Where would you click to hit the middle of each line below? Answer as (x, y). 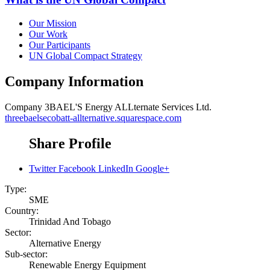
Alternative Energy (65, 243)
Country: (22, 211)
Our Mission (53, 23)
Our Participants (60, 45)
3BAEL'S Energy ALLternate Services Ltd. (128, 107)
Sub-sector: (26, 254)
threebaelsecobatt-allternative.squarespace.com (93, 118)
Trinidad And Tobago (70, 222)
